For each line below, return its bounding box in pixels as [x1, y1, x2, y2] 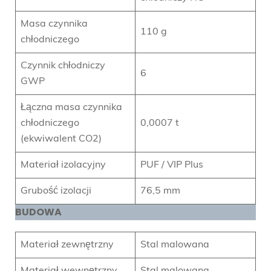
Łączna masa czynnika [21, 102, 122, 113]
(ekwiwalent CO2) [21, 134, 102, 144]
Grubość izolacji [21, 186, 91, 196]
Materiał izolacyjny [21, 160, 106, 170]
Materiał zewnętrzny [21, 240, 114, 250]
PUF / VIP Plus [140, 160, 203, 170]
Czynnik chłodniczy [21, 60, 105, 71]
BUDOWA [15, 204, 62, 219]
